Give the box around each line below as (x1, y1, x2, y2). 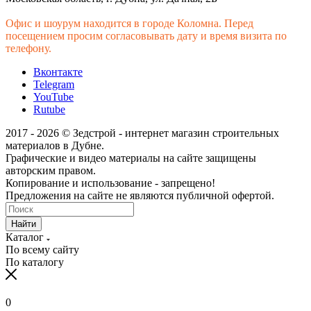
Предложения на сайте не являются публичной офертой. (6, 190, 274, 202)
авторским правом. (6, 165, 96, 177)
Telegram (33, 78, 74, 91)
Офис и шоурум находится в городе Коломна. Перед (6, 17, 253, 30)
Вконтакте (33, 66, 83, 78)
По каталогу (6, 256, 64, 269)
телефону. (6, 42, 51, 55)
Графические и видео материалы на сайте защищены (6, 152, 256, 165)
